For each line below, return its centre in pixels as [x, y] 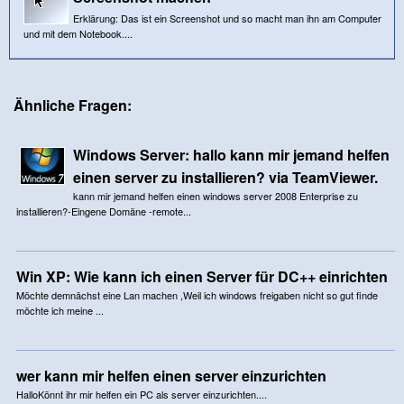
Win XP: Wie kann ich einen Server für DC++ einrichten [202, 276]
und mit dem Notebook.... [78, 33]
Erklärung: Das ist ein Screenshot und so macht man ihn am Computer [227, 18]
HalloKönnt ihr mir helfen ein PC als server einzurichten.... [141, 394]
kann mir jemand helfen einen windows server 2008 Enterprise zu [215, 195]
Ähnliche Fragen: [73, 105]
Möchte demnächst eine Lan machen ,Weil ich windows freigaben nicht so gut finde [197, 294]
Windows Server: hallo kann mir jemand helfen [231, 154]
